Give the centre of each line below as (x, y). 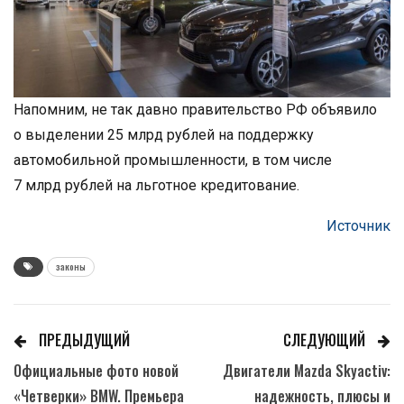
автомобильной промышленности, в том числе (173, 160)
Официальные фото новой (96, 370)
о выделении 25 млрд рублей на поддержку (164, 134)
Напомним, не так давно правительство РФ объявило (195, 109)
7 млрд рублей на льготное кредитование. (156, 185)
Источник (358, 225)
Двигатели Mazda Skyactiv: (307, 370)
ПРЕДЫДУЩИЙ (83, 340)
